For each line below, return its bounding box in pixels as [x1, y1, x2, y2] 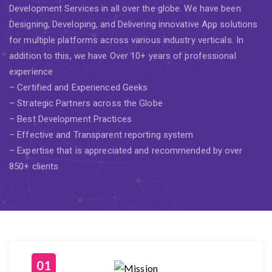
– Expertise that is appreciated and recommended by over [9, 145, 243, 156]
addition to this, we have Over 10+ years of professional [9, 50, 236, 61]
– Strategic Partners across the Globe [9, 98, 163, 109]
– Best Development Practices [9, 114, 132, 124]
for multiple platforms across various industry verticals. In [9, 35, 244, 46]
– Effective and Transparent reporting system [9, 129, 194, 140]
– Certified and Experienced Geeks [9, 82, 148, 93]
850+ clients [9, 161, 59, 172]
